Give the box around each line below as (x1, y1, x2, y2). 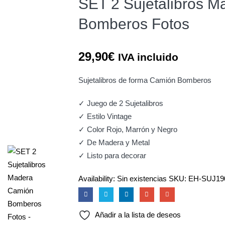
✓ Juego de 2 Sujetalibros (78, 98, 163, 107)
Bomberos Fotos (78, 15, 189, 32)
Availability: (78, 174, 117, 183)
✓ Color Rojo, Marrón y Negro (78, 125, 177, 134)
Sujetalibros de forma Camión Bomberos (78, 75, 211, 84)
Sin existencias (117, 174, 167, 183)
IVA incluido (118, 51, 178, 63)
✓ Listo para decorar (78, 151, 146, 160)
